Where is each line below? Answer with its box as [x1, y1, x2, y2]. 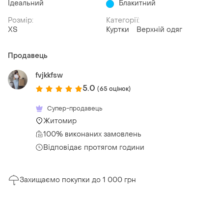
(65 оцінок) [97, 84, 131, 93]
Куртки [106, 25, 129, 35]
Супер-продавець [47, 104, 102, 112]
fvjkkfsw [35, 71, 63, 81]
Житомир [43, 116, 77, 126]
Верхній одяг [137, 25, 182, 35]
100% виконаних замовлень [43, 129, 141, 139]
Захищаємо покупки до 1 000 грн [20, 175, 136, 185]
